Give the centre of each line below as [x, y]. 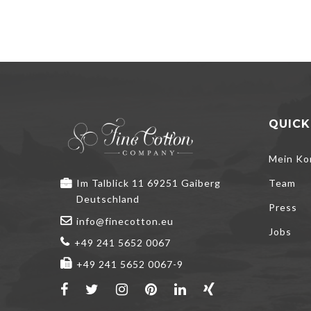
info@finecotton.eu [125, 221]
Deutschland [108, 199]
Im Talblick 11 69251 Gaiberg [149, 183]
